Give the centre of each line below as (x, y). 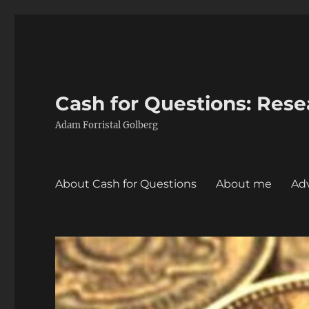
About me (244, 183)
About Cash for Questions (126, 183)
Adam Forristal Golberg (107, 125)
